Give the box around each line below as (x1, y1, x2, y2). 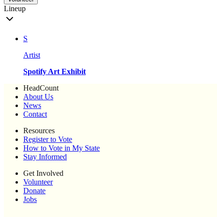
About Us (23, 93, 53, 101)
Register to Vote (23, 135, 72, 144)
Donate (23, 186, 46, 195)
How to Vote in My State (23, 144, 100, 153)
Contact (23, 110, 47, 119)
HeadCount (23, 84, 59, 93)
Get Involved (23, 169, 63, 178)
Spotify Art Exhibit (23, 67, 86, 76)
